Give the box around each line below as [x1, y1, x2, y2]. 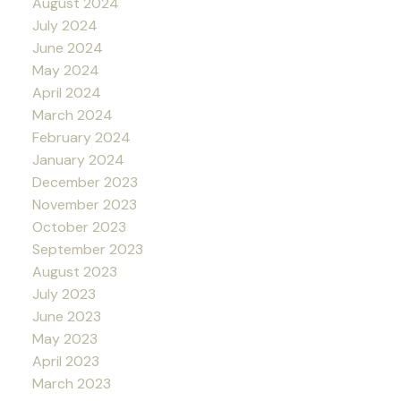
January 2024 [31, 149, 124, 169]
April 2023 [31, 351, 99, 371]
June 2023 [31, 306, 101, 326]
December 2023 [31, 172, 138, 192]
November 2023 [31, 194, 137, 214]
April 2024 [31, 82, 101, 102]
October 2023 [31, 217, 126, 236]
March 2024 [31, 105, 113, 124]
